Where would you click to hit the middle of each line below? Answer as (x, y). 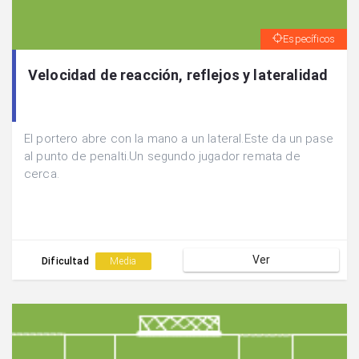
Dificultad (67, 261)
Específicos (309, 39)
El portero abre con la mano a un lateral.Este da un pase (179, 139)
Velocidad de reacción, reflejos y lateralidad (178, 75)
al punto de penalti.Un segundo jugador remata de (162, 157)
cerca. (42, 174)
